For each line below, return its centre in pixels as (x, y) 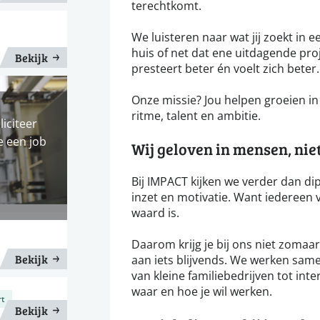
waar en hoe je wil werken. (202, 291)
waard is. (155, 212)
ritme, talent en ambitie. (196, 115)
